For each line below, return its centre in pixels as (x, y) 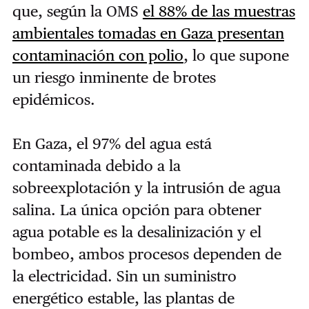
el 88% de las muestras (219, 11)
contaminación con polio (98, 56)
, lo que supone (236, 56)
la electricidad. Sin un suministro (124, 276)
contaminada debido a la (96, 166)
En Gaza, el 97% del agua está (112, 144)
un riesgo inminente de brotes (114, 78)
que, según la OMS (77, 11)
